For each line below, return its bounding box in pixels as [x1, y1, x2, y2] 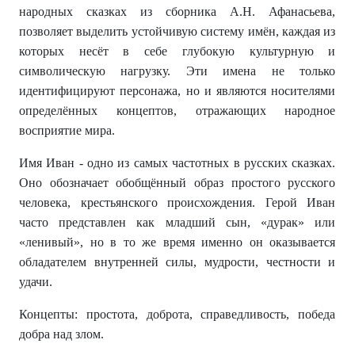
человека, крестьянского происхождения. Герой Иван [19, 196, 336, 210]
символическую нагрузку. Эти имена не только [19, 64, 336, 78]
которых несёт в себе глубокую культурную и [19, 44, 336, 59]
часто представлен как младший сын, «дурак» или [19, 216, 336, 230]
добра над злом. [19, 327, 104, 342]
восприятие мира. [19, 124, 115, 138]
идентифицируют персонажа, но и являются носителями [19, 84, 336, 98]
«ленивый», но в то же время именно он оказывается [19, 235, 336, 250]
